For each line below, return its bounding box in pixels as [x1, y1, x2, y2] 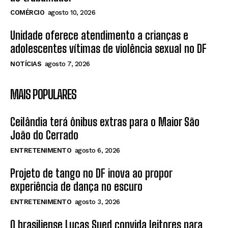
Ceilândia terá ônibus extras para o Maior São [10, 115, 199, 129]
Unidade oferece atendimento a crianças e [10, 28, 188, 43]
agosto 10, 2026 [47, 9, 95, 17]
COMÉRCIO [10, 9, 44, 17]
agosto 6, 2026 [74, 147, 120, 155]
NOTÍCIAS [10, 60, 41, 68]
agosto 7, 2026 [44, 60, 90, 68]
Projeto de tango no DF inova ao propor [10, 166, 173, 181]
